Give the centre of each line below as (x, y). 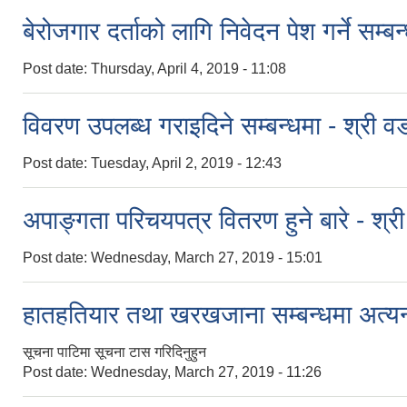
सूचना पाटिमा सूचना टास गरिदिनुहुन (114, 352)
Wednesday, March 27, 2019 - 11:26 (206, 372)
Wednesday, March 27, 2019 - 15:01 (207, 257)
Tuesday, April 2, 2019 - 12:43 (186, 163)
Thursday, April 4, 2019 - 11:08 (189, 68)
